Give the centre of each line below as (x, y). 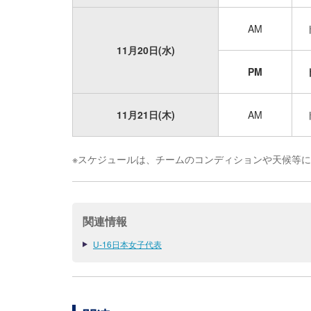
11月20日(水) (145, 50)
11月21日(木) (145, 115)
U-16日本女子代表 (127, 244)
